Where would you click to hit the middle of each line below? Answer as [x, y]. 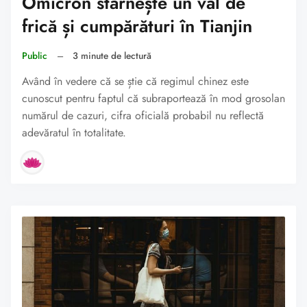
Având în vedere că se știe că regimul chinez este [135, 82]
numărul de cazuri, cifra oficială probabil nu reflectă [143, 116]
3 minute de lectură [112, 56]
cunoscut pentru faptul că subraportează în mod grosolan [153, 99]
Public [35, 56]
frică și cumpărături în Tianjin [137, 27]
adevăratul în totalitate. [74, 133]
